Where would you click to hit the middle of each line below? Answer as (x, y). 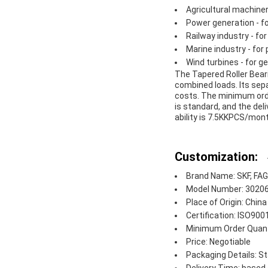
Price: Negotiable (218, 242)
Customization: (216, 157)
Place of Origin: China (226, 202)
